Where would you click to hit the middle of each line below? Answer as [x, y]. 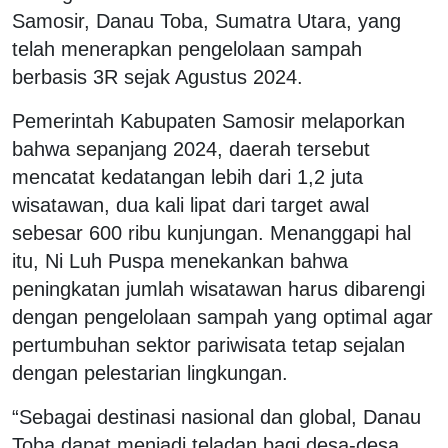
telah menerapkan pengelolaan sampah [187, 48]
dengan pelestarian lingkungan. [150, 372]
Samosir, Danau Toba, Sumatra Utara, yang [206, 20]
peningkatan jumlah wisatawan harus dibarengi [218, 288]
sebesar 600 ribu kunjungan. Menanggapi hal [211, 232]
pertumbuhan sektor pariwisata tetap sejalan [208, 344]
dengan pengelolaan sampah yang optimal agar [222, 316]
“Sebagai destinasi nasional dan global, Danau [216, 416]
